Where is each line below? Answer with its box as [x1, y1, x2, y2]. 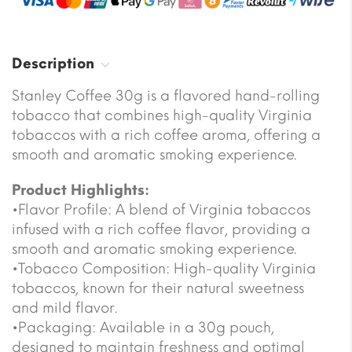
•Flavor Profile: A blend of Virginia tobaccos [12, 200, 310, 218]
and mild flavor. [12, 299, 118, 317]
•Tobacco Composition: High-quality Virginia [12, 259, 316, 277]
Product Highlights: [12, 181, 149, 199]
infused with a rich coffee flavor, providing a [12, 220, 310, 238]
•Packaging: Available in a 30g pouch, [12, 318, 274, 336]
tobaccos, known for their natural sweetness [12, 279, 304, 297]
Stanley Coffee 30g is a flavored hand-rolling [12, 86, 320, 104]
